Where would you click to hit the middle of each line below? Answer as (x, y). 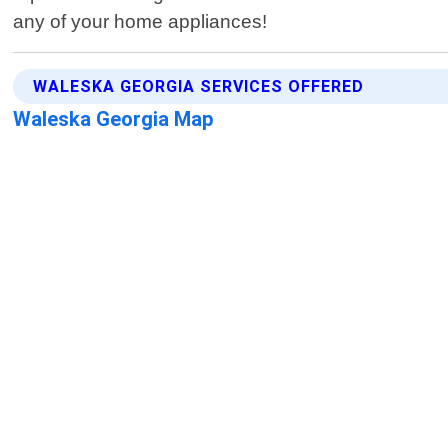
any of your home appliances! (140, 22)
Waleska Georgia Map (114, 119)
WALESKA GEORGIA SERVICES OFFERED (199, 87)
